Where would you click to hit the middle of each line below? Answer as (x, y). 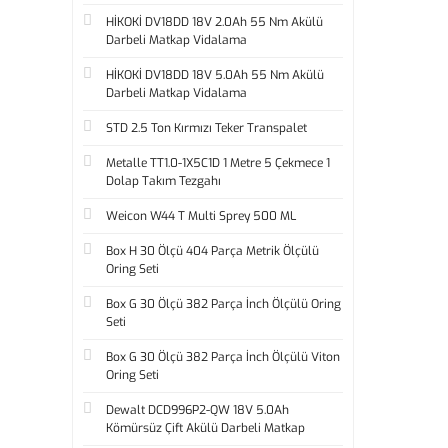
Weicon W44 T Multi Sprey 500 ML (201, 216)
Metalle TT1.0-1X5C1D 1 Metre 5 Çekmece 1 (218, 163)
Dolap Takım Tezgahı (163, 181)
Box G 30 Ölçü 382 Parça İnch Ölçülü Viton (223, 357)
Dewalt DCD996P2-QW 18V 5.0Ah (197, 410)
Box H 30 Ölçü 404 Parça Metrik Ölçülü (212, 251)
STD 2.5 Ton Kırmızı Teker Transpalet (206, 128)
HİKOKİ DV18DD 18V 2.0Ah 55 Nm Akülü (214, 22)
